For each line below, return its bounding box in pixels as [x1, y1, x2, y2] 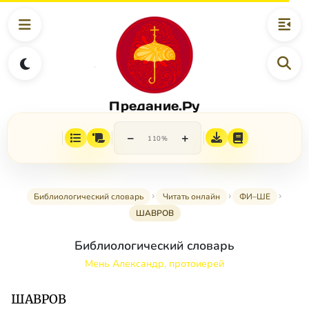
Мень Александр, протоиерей [85, 257, 224, 271]
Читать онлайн [162, 191, 220, 203]
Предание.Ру [109, 97, 200, 114]
